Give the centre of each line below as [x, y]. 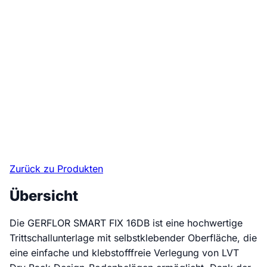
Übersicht [44, 195]
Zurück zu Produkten [56, 168]
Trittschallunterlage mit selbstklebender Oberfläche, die [133, 238]
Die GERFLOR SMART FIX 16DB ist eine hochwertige [126, 223]
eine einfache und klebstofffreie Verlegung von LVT [124, 253]
